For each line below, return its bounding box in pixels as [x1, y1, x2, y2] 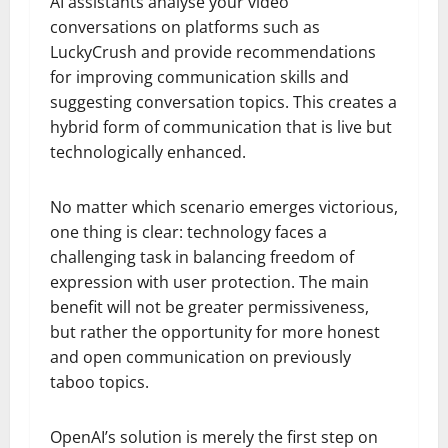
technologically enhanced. [50, 140, 246, 163]
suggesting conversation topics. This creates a [50, 90, 397, 113]
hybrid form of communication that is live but [50, 115, 392, 138]
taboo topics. [50, 370, 149, 393]
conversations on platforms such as [50, 15, 320, 38]
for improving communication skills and [50, 65, 349, 88]
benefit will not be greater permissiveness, [50, 295, 369, 318]
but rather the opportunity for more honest [50, 320, 380, 343]
